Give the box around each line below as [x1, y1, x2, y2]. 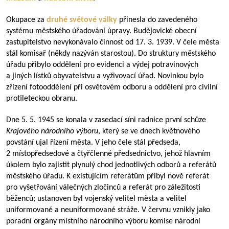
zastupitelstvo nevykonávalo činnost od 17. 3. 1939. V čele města [6, 38, 219, 47]
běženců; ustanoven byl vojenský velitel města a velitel [6, 195, 187, 203]
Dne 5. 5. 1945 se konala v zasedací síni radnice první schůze [6, 116, 206, 124]
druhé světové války [47, 16, 119, 24]
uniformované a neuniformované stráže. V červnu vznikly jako [6, 206, 210, 214]
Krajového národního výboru [6, 127, 98, 135]
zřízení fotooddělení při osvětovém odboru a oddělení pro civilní [6, 83, 218, 91]
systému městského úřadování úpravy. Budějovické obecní [6, 27, 197, 35]
